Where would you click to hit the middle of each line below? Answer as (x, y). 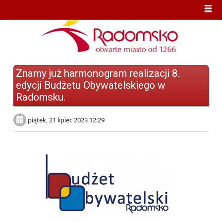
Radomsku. (41, 97)
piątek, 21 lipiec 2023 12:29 (65, 120)
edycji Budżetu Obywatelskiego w (91, 85)
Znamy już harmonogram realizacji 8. (98, 73)
